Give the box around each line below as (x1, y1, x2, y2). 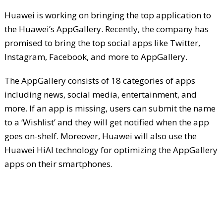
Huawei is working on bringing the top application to (4, 9, 211, 21)
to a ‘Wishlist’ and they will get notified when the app (4, 116, 209, 128)
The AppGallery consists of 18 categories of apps (4, 75, 195, 87)
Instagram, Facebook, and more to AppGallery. (4, 51, 187, 63)
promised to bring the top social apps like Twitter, (4, 37, 200, 49)
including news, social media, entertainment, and (4, 89, 197, 101)
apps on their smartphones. (4, 158, 112, 170)
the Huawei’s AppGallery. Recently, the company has (4, 23, 209, 35)
